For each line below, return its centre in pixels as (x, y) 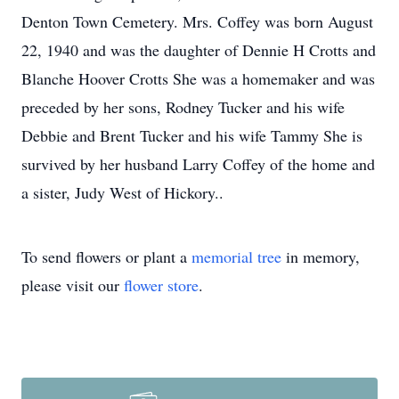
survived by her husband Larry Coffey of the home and (198, 164)
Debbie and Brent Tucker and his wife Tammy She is (192, 135)
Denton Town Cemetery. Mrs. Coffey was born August (197, 21)
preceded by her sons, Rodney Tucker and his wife (183, 107)
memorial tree (236, 256)
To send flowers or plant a (106, 256)
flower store (161, 285)
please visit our (73, 285)
